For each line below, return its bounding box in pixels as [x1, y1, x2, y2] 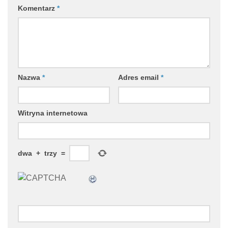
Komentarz [18, 4, 57, 13]
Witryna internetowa [18, 109, 88, 118]
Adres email [118, 73, 161, 82]
